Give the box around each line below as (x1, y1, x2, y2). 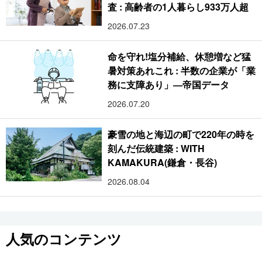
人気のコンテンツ (6, 228, 122, 249)
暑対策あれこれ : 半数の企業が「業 (108, 63, 256, 77)
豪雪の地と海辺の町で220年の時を (108, 127, 255, 141)
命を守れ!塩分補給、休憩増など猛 (108, 49, 251, 63)
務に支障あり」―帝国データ (108, 77, 230, 91)
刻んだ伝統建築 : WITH (108, 141, 205, 155)
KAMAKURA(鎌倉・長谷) (108, 155, 218, 169)
